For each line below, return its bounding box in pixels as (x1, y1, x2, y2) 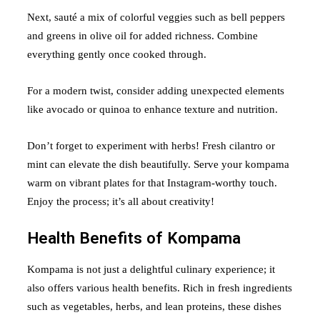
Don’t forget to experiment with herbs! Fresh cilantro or (27, 139, 275, 151)
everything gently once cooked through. (27, 48, 206, 60)
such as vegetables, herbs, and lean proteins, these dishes (27, 301, 281, 313)
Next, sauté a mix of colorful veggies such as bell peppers (27, 11, 285, 23)
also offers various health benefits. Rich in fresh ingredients (27, 282, 292, 294)
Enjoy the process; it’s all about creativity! (27, 195, 214, 207)
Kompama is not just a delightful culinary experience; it (27, 264, 275, 276)
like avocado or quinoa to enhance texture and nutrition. (27, 103, 278, 115)
